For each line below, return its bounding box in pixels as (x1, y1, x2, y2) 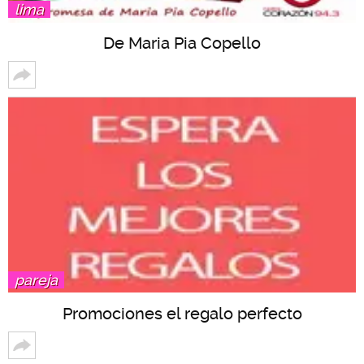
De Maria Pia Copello (103, 33, 261, 54)
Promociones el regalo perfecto (62, 304, 302, 323)
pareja (15, 271, 58, 288)
